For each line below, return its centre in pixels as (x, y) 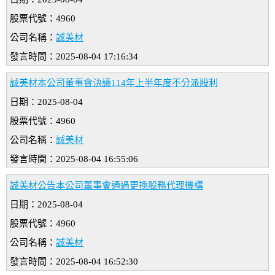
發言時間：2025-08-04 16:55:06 (74, 159)
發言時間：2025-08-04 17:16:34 (74, 57)
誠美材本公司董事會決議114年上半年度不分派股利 (114, 83)
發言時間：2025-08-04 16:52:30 (74, 262)
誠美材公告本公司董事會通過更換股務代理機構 (107, 186)
